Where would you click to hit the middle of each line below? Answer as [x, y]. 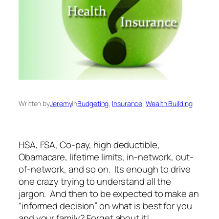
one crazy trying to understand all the [95, 182]
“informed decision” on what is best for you [105, 206]
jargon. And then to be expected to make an [109, 194]
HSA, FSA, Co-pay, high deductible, [89, 145]
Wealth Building [169, 103]
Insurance [127, 103]
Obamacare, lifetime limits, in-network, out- [106, 157]
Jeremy [61, 103]
